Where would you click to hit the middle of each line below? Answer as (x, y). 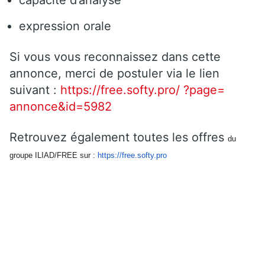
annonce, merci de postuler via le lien (114, 73)
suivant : (35, 90)
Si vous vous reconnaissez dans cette (115, 56)
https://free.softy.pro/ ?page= (143, 90)
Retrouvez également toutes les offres (119, 137)
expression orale (65, 26)
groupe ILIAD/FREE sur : (54, 155)
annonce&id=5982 (61, 106)
